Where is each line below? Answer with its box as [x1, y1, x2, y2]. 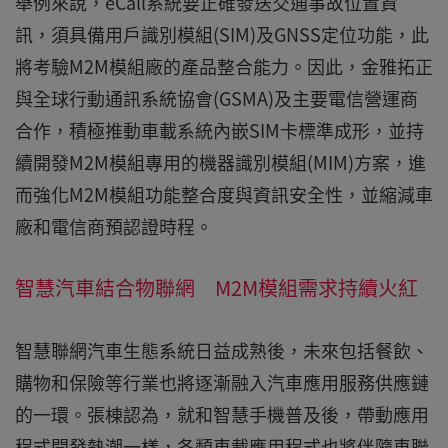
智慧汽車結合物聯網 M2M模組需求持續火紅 [15, 273, 418, 302]
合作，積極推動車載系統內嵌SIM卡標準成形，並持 [15, 117, 424, 144]
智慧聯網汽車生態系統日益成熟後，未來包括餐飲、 [15, 337, 429, 364]
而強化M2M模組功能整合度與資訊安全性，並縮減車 [15, 181, 433, 208]
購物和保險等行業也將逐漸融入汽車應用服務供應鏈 [15, 369, 429, 396]
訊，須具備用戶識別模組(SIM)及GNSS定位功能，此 [15, 21, 429, 48]
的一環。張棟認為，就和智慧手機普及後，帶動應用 [15, 401, 429, 428]
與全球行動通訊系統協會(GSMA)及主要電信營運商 [15, 85, 418, 112]
